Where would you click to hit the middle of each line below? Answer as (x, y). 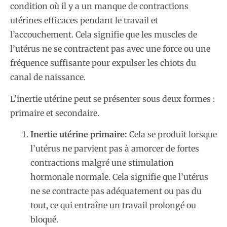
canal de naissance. (48, 77)
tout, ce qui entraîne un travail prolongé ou (113, 205)
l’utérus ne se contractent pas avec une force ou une (110, 49)
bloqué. (44, 220)
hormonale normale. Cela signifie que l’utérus (119, 177)
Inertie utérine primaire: (79, 135)
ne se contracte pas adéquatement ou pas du (116, 191)
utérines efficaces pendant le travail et (84, 21)
